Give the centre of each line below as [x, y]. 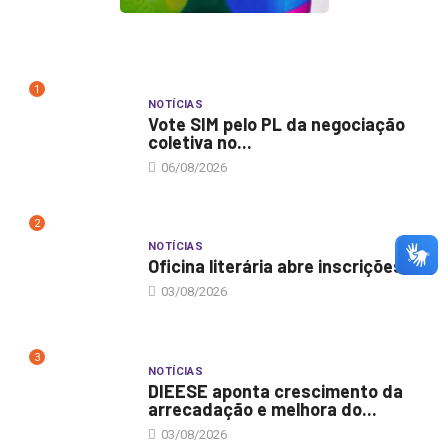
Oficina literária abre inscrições [275, 266]
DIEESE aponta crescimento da [275, 391]
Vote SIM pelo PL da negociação [276, 123]
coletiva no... [199, 141]
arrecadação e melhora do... [262, 409]
